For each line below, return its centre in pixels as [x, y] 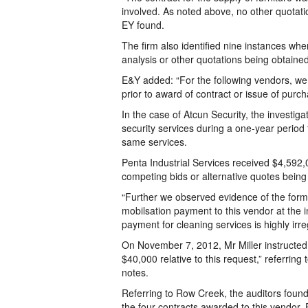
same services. [154, 142]
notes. [135, 272]
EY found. [143, 25]
